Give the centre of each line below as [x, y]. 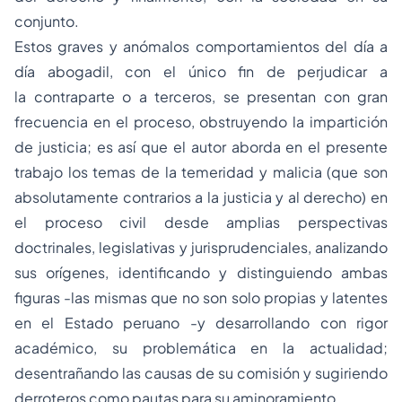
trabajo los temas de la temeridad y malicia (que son [201, 172]
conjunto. [47, 21]
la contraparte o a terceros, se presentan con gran [201, 96]
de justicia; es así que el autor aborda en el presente [201, 147]
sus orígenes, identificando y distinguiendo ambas [201, 272]
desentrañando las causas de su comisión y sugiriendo [201, 373]
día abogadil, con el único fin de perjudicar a [201, 71]
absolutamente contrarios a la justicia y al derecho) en [201, 197]
